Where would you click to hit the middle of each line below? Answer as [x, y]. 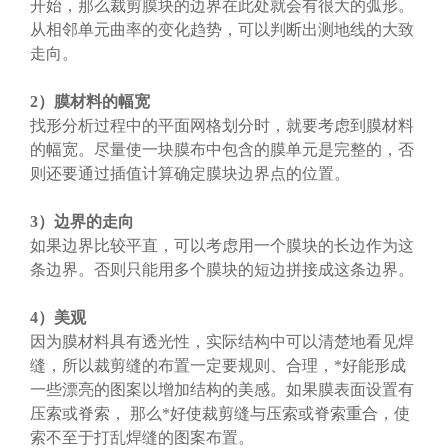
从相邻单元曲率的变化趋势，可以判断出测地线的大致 [222, 29]
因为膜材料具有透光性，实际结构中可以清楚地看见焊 [222, 341]
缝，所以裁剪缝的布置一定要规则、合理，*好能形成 [218, 365]
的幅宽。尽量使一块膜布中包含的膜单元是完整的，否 [222, 149]
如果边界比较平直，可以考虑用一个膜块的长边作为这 [222, 245]
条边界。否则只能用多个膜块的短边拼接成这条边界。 [222, 269]
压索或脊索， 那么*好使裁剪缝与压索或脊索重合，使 [220, 413]
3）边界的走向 [82, 221]
